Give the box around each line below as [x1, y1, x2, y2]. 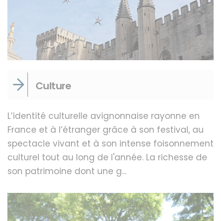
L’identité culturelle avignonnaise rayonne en [7, 110, 200, 122]
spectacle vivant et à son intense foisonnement [7, 138, 214, 150]
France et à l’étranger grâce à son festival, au [7, 124, 204, 136]
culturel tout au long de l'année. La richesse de [7, 151, 207, 164]
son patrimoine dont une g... [7, 165, 126, 178]
